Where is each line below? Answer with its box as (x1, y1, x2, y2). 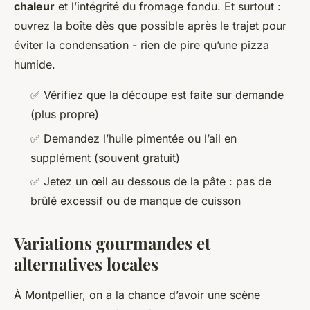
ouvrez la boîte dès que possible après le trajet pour (14, 19, 286, 33)
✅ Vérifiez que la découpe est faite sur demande (30, 88, 284, 102)
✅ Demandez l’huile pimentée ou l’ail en (30, 131, 237, 145)
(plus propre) (30, 107, 99, 122)
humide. (14, 57, 55, 72)
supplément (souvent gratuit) (30, 150, 180, 165)
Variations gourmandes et (14, 232, 210, 255)
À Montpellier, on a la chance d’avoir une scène (14, 288, 260, 302)
